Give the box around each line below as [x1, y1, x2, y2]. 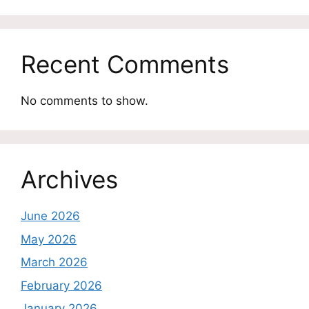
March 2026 [21, 255, 88, 270]
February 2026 [21, 278, 102, 292]
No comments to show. [21, 94, 148, 108]
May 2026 [21, 232, 77, 246]
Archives [21, 165, 118, 195]
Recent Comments [21, 50, 229, 79]
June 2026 [21, 209, 80, 223]
